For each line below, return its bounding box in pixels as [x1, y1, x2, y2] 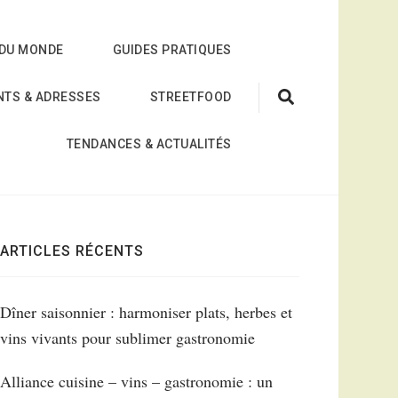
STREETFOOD [149, 90, 232, 104]
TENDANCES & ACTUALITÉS [66, 137, 232, 151]
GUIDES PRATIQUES [112, 43, 232, 57]
